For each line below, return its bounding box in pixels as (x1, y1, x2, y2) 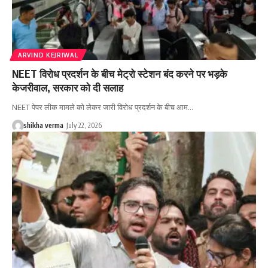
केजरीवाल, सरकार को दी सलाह (12, 81, 123, 95)
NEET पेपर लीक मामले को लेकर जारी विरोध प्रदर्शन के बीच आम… (12, 102, 193, 112)
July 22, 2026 (66, 121, 102, 130)
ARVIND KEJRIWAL (18, 51, 78, 59)
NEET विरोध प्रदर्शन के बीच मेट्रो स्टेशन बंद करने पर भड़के (12, 67, 227, 81)
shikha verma (23, 121, 63, 130)
